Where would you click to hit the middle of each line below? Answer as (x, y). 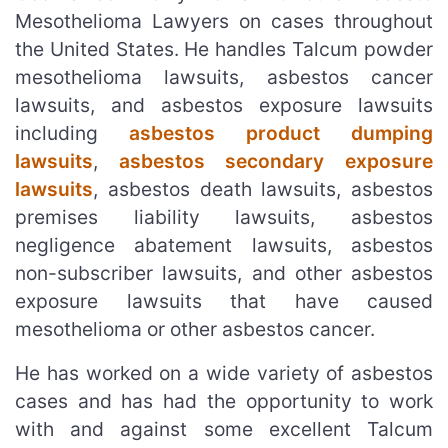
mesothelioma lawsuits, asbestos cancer (224, 76)
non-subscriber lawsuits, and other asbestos (224, 272)
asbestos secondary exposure (276, 160)
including (72, 132)
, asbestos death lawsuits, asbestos (263, 188)
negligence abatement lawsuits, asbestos (224, 244)
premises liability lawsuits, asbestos (224, 216)
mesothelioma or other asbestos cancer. (195, 328)
